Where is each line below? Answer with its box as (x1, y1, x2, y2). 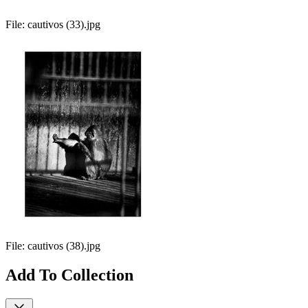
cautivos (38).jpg (27, 240, 100, 252)
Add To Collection (5, 265, 133, 284)
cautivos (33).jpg (27, 19, 100, 31)
